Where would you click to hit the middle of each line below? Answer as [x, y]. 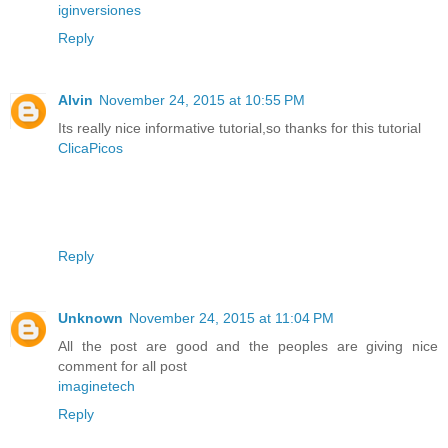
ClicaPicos [90, 148]
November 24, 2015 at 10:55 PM [202, 100]
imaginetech [96, 386]
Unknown [90, 318]
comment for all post [122, 366]
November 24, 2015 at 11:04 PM [231, 318]
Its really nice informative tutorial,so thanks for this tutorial [239, 128]
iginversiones [99, 10]
